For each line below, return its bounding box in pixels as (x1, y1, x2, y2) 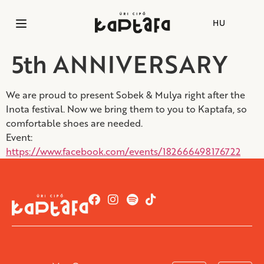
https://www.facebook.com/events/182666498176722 (6, 144, 240, 159)
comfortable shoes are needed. (6, 116, 143, 130)
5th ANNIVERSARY (12, 47, 227, 81)
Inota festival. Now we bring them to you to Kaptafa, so (6, 102, 247, 116)
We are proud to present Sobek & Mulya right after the (6, 88, 245, 102)
